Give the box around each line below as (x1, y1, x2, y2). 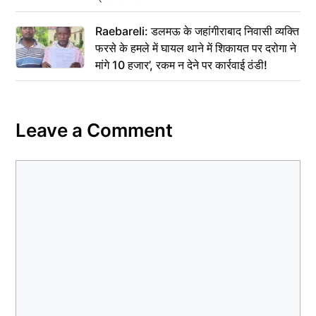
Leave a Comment (16, 119, 173, 141)
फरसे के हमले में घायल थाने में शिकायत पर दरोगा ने (95, 40, 296, 55)
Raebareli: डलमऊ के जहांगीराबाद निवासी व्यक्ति (95, 23, 299, 38)
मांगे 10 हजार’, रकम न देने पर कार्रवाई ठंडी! (95, 57, 267, 72)
